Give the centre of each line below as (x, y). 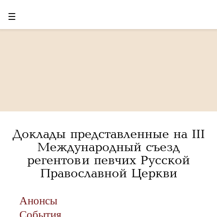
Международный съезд (108, 147)
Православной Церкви (108, 173)
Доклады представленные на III (108, 134)
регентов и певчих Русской (108, 160)
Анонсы (38, 201)
